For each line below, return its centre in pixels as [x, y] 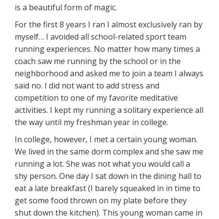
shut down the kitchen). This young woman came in [109, 212]
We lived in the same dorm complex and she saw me [109, 151]
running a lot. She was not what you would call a [102, 164]
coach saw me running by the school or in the [98, 61]
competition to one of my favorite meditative [96, 98]
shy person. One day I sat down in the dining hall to [108, 176]
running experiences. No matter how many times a [107, 49]
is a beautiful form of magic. [66, 7]
